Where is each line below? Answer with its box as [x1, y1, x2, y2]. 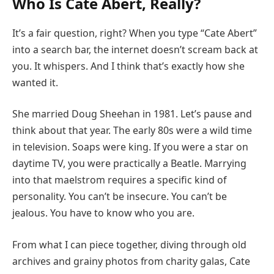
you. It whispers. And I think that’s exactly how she [12, 59, 245, 73]
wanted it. [12, 75, 58, 89]
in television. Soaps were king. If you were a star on [12, 140, 248, 154]
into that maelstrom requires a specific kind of [12, 173, 226, 187]
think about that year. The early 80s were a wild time [12, 124, 252, 138]
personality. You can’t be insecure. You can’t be [12, 190, 227, 204]
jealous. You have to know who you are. [12, 206, 194, 220]
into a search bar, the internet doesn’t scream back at [12, 42, 258, 56]
